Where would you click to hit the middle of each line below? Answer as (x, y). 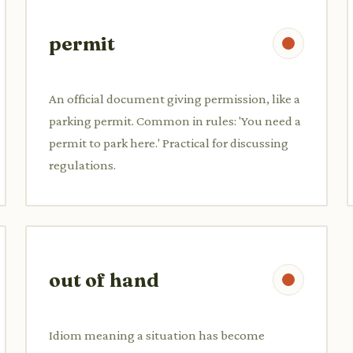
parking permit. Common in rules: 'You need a (175, 121)
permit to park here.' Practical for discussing (169, 143)
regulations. (82, 165)
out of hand (104, 280)
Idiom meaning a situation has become (157, 335)
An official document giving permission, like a (175, 98)
